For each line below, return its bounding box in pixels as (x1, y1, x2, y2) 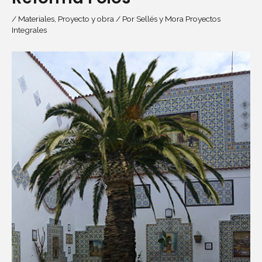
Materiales (18, 13, 54, 23)
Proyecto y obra (58, 13, 114, 23)
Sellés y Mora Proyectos (136, 13, 220, 23)
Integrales (12, 25, 47, 35)
